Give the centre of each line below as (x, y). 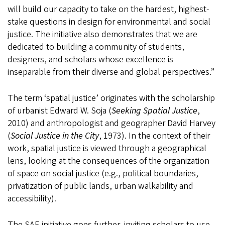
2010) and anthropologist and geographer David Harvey (111, 124)
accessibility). (32, 199)
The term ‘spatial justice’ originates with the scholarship (111, 98)
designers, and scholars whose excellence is (90, 60)
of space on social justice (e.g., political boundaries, (103, 174)
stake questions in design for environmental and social (109, 22)
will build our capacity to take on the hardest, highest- (108, 10)
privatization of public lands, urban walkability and (100, 186)
